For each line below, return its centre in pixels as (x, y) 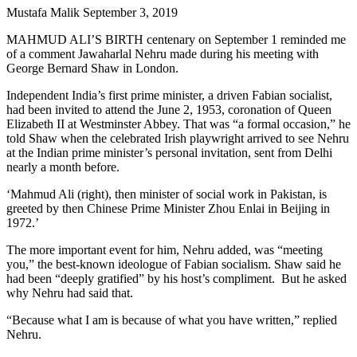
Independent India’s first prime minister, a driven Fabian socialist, (169, 96)
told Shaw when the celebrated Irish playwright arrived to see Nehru (178, 139)
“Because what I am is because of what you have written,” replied (172, 320)
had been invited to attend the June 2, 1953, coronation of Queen (169, 110)
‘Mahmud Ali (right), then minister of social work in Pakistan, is (167, 194)
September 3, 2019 (130, 13)
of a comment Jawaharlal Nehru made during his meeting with (163, 54)
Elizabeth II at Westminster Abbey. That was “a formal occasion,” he (178, 124)
